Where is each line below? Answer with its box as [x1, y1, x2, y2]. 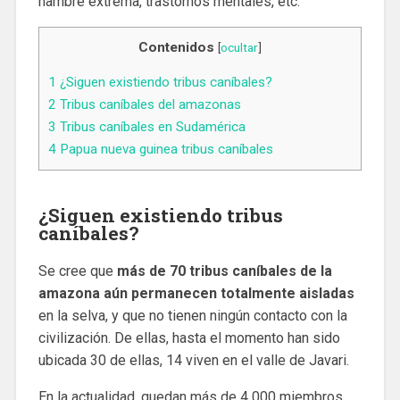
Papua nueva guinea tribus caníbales [55, 140, 273, 157]
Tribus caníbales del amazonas [55, 96, 241, 112]
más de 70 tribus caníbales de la [116, 262, 332, 279]
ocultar [220, 39, 258, 54]
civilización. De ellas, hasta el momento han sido [37, 329, 340, 346]
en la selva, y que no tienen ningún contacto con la [37, 306, 347, 324]
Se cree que [37, 262, 117, 279]
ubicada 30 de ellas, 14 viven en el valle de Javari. [37, 351, 349, 369]
